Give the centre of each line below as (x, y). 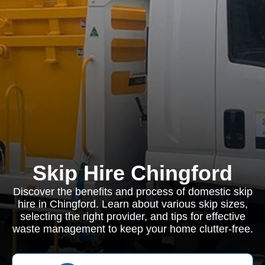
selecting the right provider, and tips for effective (132, 216)
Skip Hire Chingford (132, 173)
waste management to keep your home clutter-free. (132, 229)
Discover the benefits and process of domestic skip (132, 192)
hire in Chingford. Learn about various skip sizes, (132, 204)
